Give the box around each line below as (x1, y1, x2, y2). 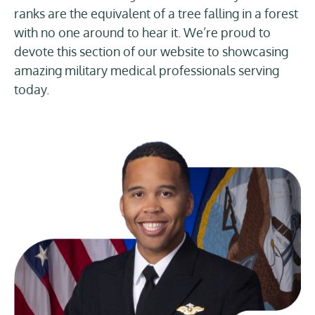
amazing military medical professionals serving (14, 62, 279, 79)
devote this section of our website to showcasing (14, 43, 288, 60)
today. (14, 81, 49, 98)
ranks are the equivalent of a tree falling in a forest (14, 5, 298, 22)
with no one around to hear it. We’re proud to (14, 24, 271, 41)
